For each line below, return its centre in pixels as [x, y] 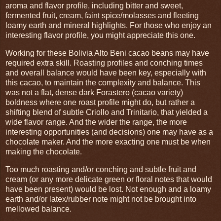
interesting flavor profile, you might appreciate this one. [100, 35]
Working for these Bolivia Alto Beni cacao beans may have [107, 53]
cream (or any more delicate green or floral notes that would [109, 179]
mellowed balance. [38, 209]
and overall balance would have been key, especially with [106, 73]
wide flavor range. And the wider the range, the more [96, 122]
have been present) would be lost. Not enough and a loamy [108, 189]
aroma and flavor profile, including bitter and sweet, [94, 5]
